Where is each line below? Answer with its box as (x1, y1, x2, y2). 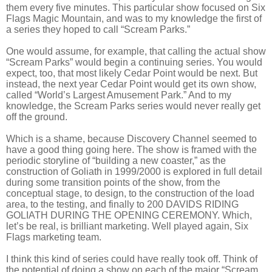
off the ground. (6, 112, 67, 123)
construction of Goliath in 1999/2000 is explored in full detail (6, 166, 262, 177)
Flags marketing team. (6, 232, 101, 243)
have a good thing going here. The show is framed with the (6, 144, 257, 155)
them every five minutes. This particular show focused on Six (6, 2, 265, 13)
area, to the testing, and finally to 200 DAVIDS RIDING (6, 199, 239, 210)
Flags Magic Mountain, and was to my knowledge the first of (6, 13, 262, 24)
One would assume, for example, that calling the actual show (6, 46, 266, 57)
